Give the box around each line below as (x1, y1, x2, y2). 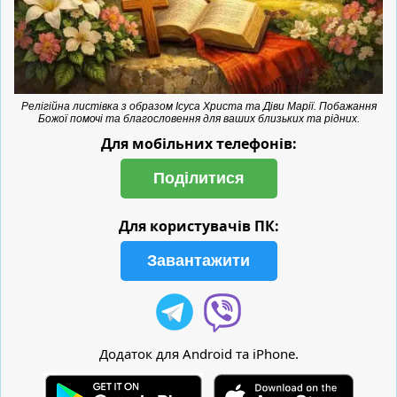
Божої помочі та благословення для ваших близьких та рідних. (37, 112, 360, 125)
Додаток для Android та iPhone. (98, 344, 299, 362)
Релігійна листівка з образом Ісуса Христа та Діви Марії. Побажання (20, 99, 377, 113)
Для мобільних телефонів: (100, 133, 297, 153)
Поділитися (152, 168, 245, 187)
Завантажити (147, 251, 250, 269)
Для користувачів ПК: (118, 215, 279, 236)
